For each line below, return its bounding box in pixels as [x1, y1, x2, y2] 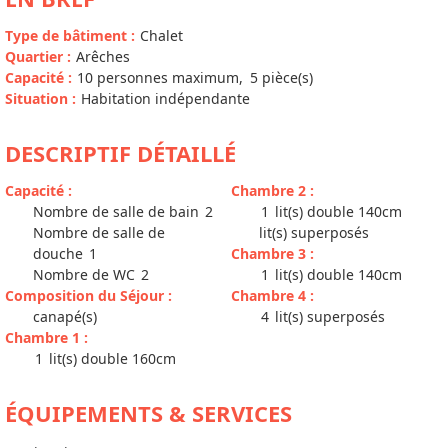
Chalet [140, 25, 183, 45]
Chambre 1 [5, 327, 84, 347]
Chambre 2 [231, 180, 310, 200]
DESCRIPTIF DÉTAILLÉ [5, 137, 236, 168]
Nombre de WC [33, 264, 135, 284]
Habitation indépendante [81, 88, 250, 108]
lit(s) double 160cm [49, 348, 176, 368]
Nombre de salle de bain [33, 201, 199, 221]
